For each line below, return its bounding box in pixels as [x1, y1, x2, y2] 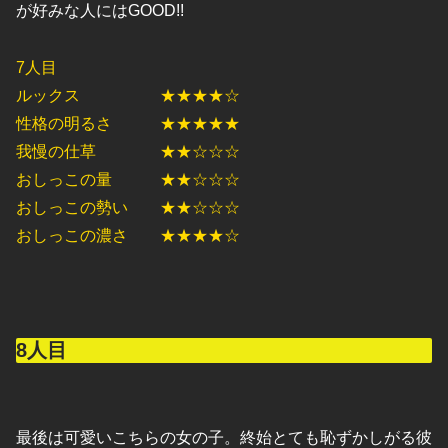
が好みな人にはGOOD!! [16, 2, 184, 20]
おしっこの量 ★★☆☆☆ [16, 171, 240, 189]
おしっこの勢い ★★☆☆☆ [16, 199, 240, 217]
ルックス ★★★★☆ [16, 87, 240, 105]
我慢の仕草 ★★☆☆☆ [16, 143, 240, 161]
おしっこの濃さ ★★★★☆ [16, 227, 240, 245]
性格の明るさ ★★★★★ [16, 115, 240, 133]
